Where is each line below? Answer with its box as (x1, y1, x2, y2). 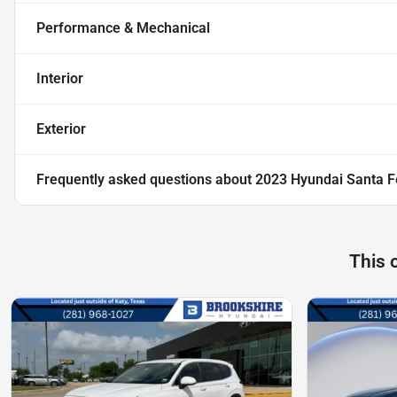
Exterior (36, 121, 86, 138)
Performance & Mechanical (36, 19, 210, 37)
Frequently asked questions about (36, 171, 255, 189)
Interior (36, 70, 83, 88)
